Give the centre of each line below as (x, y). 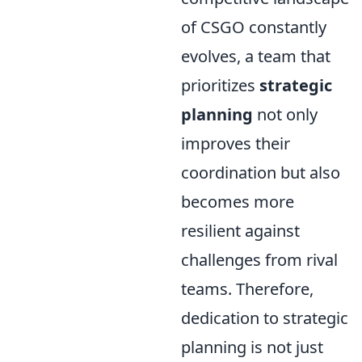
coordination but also (261, 172)
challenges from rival (259, 259)
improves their (236, 143)
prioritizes (220, 85)
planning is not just (252, 347)
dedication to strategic (265, 318)
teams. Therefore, (247, 288)
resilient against (240, 230)
